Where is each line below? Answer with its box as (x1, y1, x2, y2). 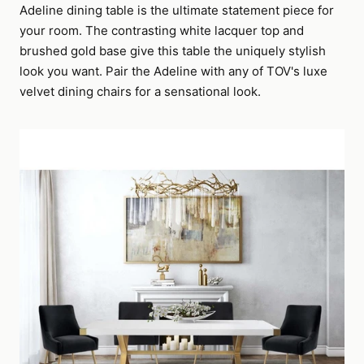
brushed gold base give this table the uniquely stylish (19, 43, 326, 58)
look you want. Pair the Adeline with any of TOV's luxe (19, 63, 327, 79)
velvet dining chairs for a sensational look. (19, 84, 261, 99)
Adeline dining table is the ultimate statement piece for (19, 2, 334, 18)
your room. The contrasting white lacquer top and (19, 23, 304, 38)
